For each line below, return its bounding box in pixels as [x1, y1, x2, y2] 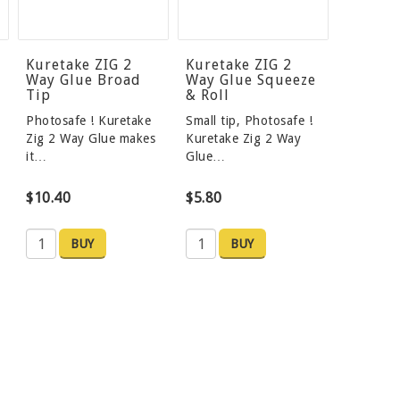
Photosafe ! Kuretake [26, 113, 152, 129]
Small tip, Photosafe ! [186, 113, 313, 129]
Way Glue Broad [26, 71, 142, 89]
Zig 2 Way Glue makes [26, 131, 156, 146]
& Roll [186, 87, 230, 104]
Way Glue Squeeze [186, 71, 317, 89]
